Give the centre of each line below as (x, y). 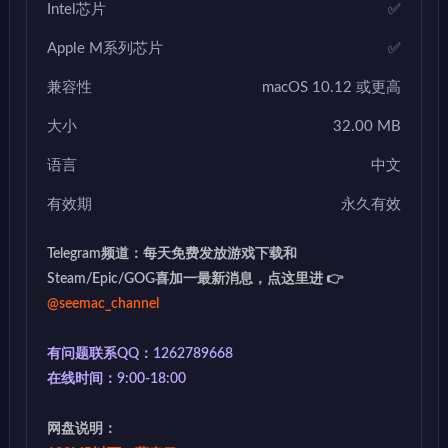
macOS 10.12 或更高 (331, 87)
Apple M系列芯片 (105, 48)
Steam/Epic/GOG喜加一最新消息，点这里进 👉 (195, 278)
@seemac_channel (103, 303)
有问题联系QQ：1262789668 (140, 353)
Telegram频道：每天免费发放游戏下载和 (172, 253)
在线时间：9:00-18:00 (116, 378)
